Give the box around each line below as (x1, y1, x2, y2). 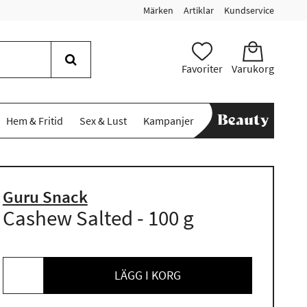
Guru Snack (2, 186, 88, 208)
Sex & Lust (79, 114, 127, 127)
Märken (143, 4, 173, 16)
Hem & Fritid (5, 114, 63, 127)
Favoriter (181, 62, 223, 75)
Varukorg (231, 62, 274, 75)
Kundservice (224, 4, 274, 16)
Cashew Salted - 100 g (2, 204, 194, 231)
